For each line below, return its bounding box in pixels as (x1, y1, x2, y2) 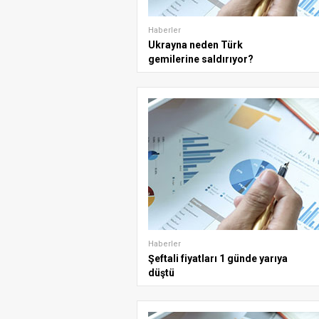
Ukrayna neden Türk (148, 39, 243, 51)
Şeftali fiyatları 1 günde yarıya (148, 253, 288, 264)
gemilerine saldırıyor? (148, 53, 253, 65)
